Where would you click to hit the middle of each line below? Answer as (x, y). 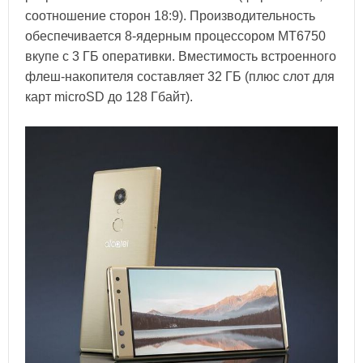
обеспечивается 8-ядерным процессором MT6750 (175, 36)
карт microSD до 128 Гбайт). (109, 97)
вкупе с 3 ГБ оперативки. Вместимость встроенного (181, 57)
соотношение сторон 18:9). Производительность (170, 16)
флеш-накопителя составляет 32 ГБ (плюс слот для (180, 77)
